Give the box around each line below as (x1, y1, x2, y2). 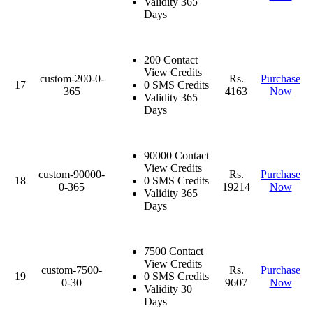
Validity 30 (144, 282, 192, 295)
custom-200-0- (39, 72, 104, 85)
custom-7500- (41, 263, 102, 276)
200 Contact (144, 53, 198, 66)
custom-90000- (38, 168, 105, 180)
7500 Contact (144, 245, 203, 257)
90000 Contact (144, 149, 209, 161)
